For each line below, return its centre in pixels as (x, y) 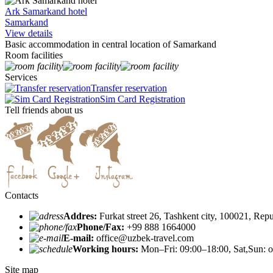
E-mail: (79, 238)
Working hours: (105, 249)
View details (29, 34)
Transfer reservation (129, 88)
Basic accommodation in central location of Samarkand (111, 44)
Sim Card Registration (143, 99)
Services (21, 77)
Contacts (22, 196)
